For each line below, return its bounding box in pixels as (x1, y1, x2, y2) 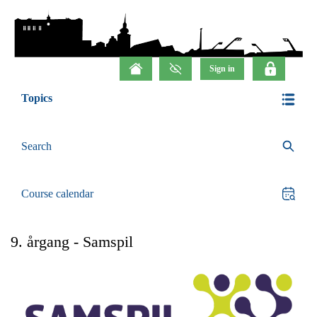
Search (21, 140, 52, 152)
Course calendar (21, 188, 93, 200)
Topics (21, 92, 52, 104)
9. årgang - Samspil (11, 233, 133, 250)
